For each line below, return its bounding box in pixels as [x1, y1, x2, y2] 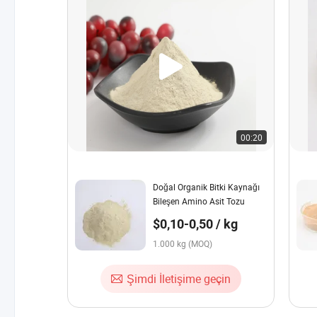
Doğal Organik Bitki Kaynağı [153, 181, 260, 192]
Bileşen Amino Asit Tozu [153, 195, 245, 207]
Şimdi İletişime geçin [127, 271, 231, 287]
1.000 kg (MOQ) [153, 238, 212, 249]
